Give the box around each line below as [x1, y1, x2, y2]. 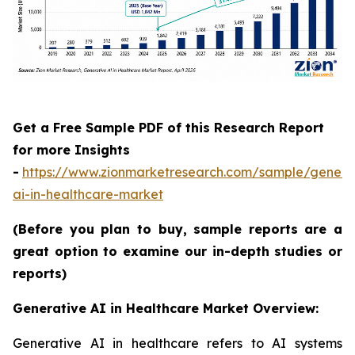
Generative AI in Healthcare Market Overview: [13, 300, 319, 316]
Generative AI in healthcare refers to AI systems [13, 335, 342, 351]
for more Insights [13, 142, 130, 158]
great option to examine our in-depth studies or [13, 243, 342, 259]
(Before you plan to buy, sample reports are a [13, 221, 342, 237]
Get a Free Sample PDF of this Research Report [13, 120, 324, 136]
